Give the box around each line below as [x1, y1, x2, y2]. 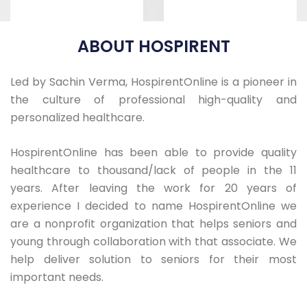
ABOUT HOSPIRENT [77, 35, 230, 58]
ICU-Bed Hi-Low [22, 94, 132, 113]
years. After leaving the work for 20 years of [10, 180, 297, 196]
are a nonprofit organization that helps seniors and [10, 216, 297, 232]
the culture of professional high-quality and [10, 92, 297, 108]
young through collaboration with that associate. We [10, 234, 297, 249]
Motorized [196, 110, 265, 130]
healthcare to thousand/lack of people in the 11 [10, 162, 297, 178]
